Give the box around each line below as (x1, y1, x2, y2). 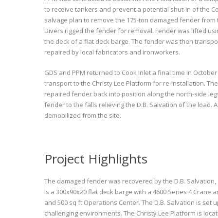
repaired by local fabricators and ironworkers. (44, 48, 180, 56)
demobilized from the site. (44, 111, 121, 120)
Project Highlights (44, 150, 147, 167)
